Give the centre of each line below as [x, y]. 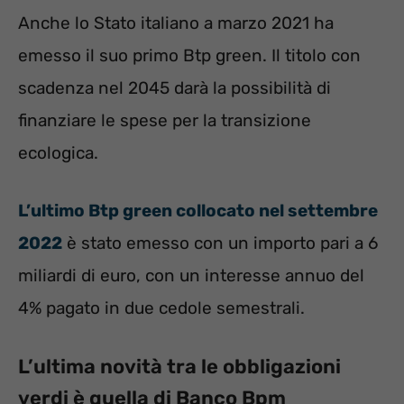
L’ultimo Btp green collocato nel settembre [198, 211]
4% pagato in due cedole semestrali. [161, 308]
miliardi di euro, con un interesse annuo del [191, 276]
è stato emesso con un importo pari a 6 [220, 243]
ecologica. [58, 152]
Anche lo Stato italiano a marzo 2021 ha [176, 23]
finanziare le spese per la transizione [165, 120]
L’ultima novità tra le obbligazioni [179, 366]
